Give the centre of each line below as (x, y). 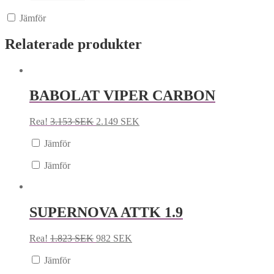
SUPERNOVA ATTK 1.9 (106, 213)
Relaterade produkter (73, 44)
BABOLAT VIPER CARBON (122, 96)
